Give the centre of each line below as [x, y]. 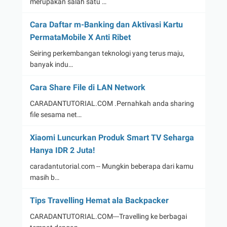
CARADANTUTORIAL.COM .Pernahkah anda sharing [112, 104]
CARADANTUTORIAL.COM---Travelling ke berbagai [108, 217]
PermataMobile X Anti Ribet [80, 37]
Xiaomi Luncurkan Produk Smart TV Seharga [112, 138]
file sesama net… [55, 115]
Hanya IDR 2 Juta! [62, 150]
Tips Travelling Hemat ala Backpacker [99, 201]
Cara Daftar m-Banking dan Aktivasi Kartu [106, 25]
